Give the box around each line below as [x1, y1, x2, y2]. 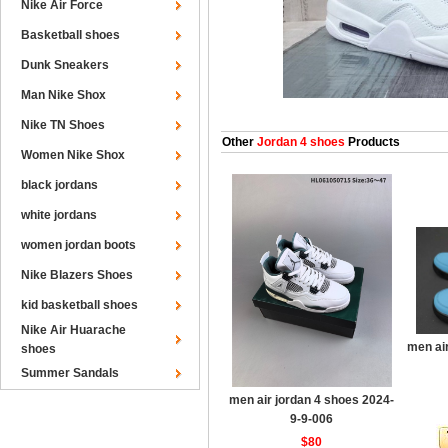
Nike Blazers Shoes [21, 268, 133, 282]
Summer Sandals [21, 366, 119, 380]
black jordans [21, 178, 98, 192]
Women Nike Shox [21, 148, 125, 162]
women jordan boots [21, 238, 136, 252]
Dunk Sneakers [21, 58, 109, 72]
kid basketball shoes [21, 298, 138, 312]
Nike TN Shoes [21, 118, 105, 132]
